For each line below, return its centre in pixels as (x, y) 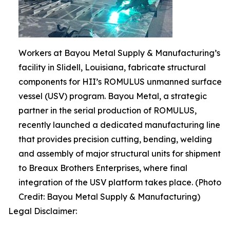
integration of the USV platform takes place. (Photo (120, 182)
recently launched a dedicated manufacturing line (119, 124)
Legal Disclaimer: (43, 211)
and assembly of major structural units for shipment (120, 153)
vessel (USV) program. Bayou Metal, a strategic (113, 96)
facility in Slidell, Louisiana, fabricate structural (112, 67)
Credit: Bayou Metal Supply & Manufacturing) (109, 196)
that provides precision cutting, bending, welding (115, 139)
